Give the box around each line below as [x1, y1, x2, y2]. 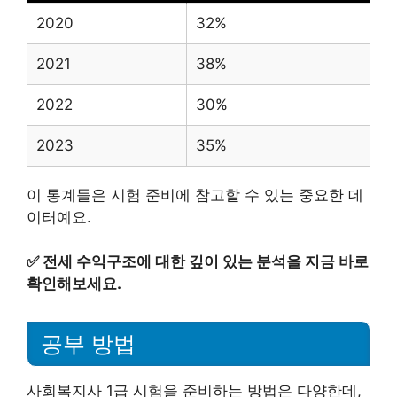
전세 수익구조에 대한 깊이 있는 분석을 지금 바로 [43, 253, 369, 270]
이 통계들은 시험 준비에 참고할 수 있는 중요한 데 [27, 185, 363, 204]
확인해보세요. [27, 275, 121, 292]
